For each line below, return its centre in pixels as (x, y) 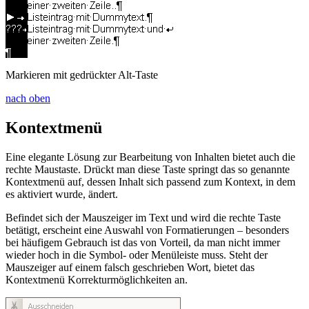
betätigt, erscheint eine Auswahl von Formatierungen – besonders (147, 230)
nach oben (28, 98)
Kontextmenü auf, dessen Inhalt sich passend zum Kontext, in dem (150, 181)
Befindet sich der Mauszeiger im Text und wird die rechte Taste (143, 217)
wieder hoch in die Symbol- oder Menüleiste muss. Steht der (137, 255)
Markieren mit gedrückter (62, 75)
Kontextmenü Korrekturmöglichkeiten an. (97, 279)
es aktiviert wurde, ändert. (62, 194)
